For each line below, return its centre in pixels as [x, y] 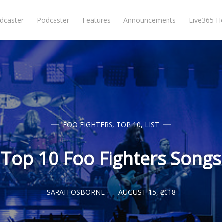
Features [97, 20]
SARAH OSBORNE [75, 192]
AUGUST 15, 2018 [147, 192]
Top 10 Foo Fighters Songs [111, 158]
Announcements [150, 20]
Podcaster [53, 20]
